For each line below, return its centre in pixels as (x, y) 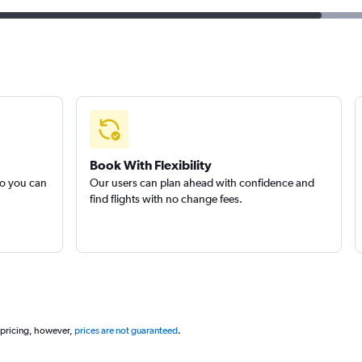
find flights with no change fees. (166, 199)
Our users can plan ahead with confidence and (202, 183)
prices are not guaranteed (126, 330)
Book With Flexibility (150, 165)
